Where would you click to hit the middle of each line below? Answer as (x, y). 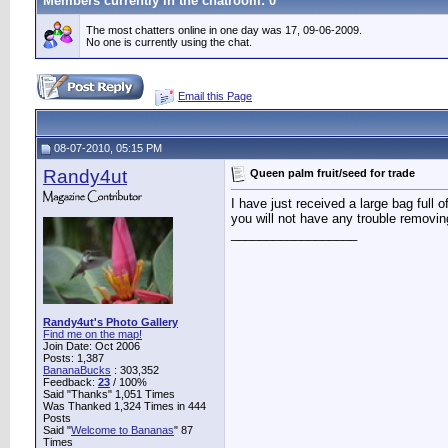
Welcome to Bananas (122, 430)
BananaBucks (77, 370)
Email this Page (215, 96)
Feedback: (70, 382)
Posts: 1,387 (73, 358)
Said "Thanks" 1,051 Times (109, 394)
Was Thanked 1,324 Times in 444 (124, 406)
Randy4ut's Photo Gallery (110, 322)
